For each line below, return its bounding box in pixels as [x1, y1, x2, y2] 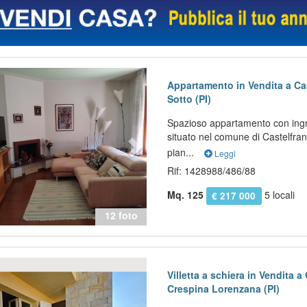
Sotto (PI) [167, 92, 212, 106]
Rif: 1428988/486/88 [167, 164, 256, 178]
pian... [167, 145, 197, 160]
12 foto [104, 208, 138, 223]
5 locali [261, 188, 295, 202]
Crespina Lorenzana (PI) [167, 282, 280, 296]
